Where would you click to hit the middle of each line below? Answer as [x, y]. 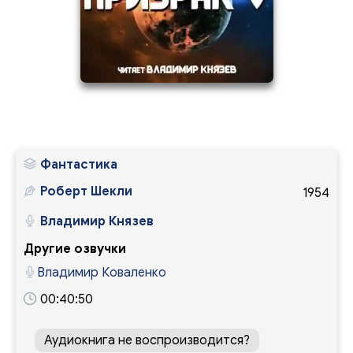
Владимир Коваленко [102, 273]
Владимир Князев [97, 222]
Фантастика [79, 165]
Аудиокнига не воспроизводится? [147, 341]
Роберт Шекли [86, 192]
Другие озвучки [75, 249]
